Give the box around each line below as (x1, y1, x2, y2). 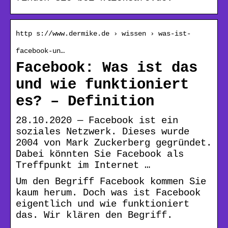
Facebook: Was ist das (16, 59, 197, 76)
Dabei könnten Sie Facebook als (16, 148, 184, 160)
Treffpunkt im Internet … (16, 159, 150, 171)
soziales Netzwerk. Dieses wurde (16, 126, 189, 137)
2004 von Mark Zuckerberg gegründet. (16, 137, 212, 149)
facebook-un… (16, 46, 65, 55)
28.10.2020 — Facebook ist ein (16, 115, 178, 126)
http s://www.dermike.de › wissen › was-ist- (16, 29, 191, 38)
